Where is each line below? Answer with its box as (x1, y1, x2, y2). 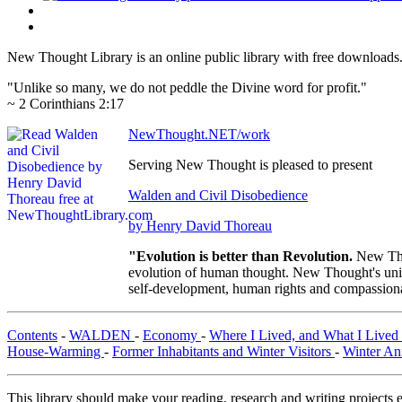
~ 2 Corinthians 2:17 (7, 96, 124, 112)
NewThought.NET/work (128, 127, 270, 143)
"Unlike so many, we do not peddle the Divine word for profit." (7, 80, 367, 96)
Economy (143, 328, 201, 344)
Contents (7, 328, 57, 344)
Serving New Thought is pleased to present (128, 157, 372, 173)
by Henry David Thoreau (128, 218, 272, 234)
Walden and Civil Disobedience (128, 188, 308, 204)
